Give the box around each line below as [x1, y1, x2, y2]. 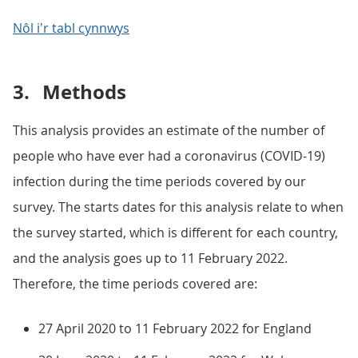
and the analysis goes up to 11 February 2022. [13, 249, 288, 267]
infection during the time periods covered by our [13, 173, 306, 190]
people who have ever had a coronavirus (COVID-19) [13, 147, 325, 165]
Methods [42, 78, 126, 105]
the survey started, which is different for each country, [13, 224, 338, 241]
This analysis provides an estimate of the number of [13, 121, 324, 139]
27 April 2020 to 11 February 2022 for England [38, 320, 312, 337]
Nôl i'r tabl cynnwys [13, 19, 129, 37]
